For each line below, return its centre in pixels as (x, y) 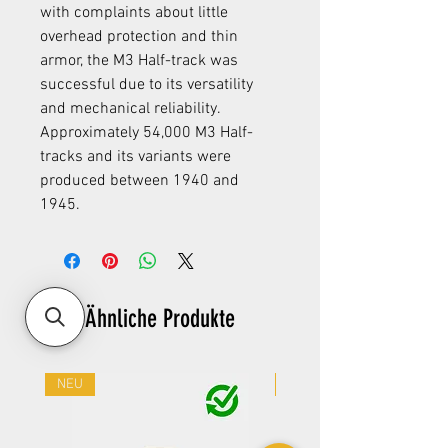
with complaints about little (134, 13)
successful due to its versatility (146, 85)
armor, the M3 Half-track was (139, 61)
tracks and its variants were (135, 157)
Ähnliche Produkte (160, 319)
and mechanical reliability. (130, 109)
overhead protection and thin (139, 37)
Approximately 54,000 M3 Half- (146, 133)
